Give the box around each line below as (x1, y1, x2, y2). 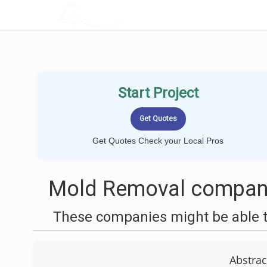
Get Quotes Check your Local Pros (92, 136, 223, 145)
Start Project (117, 85, 198, 101)
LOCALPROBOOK (88, 8, 166, 21)
